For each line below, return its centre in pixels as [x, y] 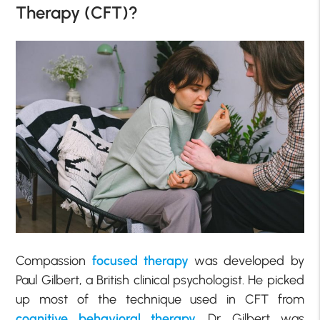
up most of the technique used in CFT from [160, 299]
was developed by [246, 260]
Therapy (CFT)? [77, 13]
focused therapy [140, 260]
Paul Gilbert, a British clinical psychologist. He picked [160, 280]
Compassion [54, 260]
